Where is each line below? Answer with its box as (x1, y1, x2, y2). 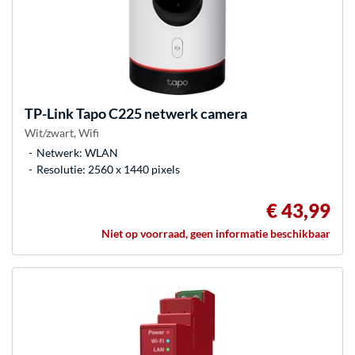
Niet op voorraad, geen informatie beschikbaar (101, 226, 330, 240)
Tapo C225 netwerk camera (74, 104, 247, 122)
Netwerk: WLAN (36, 145, 118, 159)
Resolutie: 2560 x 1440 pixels (36, 162, 180, 176)
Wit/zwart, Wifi (25, 125, 99, 139)
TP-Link (25, 104, 74, 122)
